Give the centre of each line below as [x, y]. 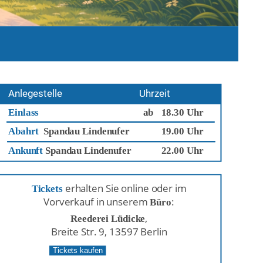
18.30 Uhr [182, 112]
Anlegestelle [35, 93]
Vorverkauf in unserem [97, 201]
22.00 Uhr [182, 151]
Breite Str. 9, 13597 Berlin [109, 232]
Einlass [24, 112]
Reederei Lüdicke [108, 219]
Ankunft [27, 151]
